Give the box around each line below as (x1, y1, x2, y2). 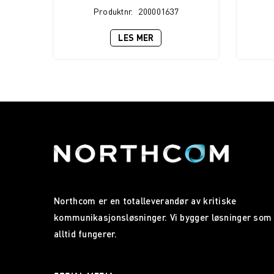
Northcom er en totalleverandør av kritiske (54, 195, 237, 206)
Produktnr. (93, 6, 133, 17)
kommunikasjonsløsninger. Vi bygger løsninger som (54, 212, 272, 223)
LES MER (118, 32, 154, 43)
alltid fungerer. (54, 228, 117, 239)
